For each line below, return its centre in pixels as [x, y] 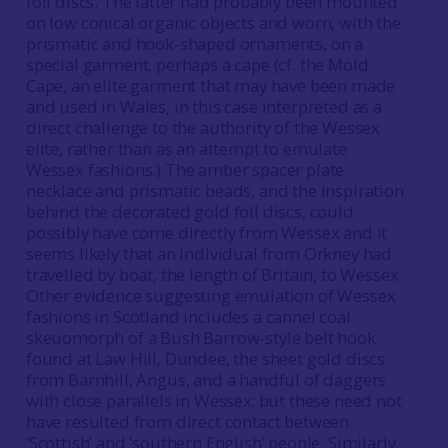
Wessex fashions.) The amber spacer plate [185, 169]
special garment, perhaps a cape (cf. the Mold [197, 64]
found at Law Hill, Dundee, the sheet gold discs [205, 358]
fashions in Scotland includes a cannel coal [188, 316]
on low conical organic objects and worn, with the [213, 22]
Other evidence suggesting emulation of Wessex [210, 295]
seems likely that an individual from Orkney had [209, 253]
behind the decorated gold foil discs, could [189, 211]
